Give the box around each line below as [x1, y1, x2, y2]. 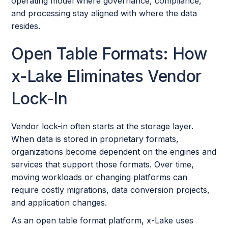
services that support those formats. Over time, [11, 159, 194, 169]
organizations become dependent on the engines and [11, 146, 217, 157]
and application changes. [11, 197, 107, 208]
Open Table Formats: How [11, 43, 208, 64]
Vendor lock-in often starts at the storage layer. [11, 121, 194, 131]
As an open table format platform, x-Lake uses [11, 215, 194, 225]
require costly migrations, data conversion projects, [11, 184, 210, 195]
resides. [11, 20, 41, 31]
